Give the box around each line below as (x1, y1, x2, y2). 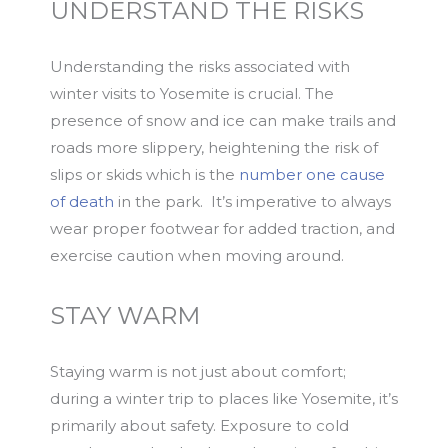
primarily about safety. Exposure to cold (50, 416, 349, 435)
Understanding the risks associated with (50, 57, 350, 76)
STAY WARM (50, 301, 200, 330)
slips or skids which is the (50, 165, 239, 184)
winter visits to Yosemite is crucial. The (50, 84, 334, 103)
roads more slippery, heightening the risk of (50, 138, 378, 157)
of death (50, 192, 114, 211)
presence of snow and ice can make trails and (50, 111, 396, 130)
